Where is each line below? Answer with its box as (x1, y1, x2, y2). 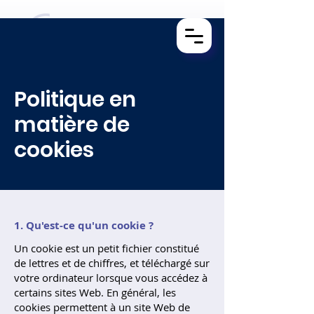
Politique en (14, 85, 136, 114)
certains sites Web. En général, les (14, 285, 176, 299)
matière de (14, 110, 130, 139)
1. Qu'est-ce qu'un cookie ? (14, 218, 153, 233)
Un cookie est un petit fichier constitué (14, 241, 199, 255)
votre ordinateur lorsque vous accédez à (14, 271, 207, 285)
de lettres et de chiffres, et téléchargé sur (14, 256, 210, 270)
